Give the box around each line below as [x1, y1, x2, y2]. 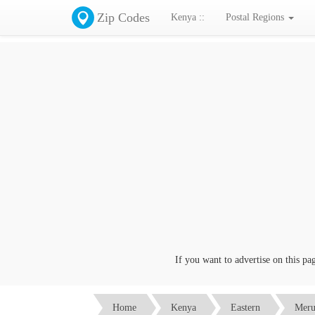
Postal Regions [226, 12, 287, 22]
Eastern [231, 302, 260, 313]
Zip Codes [97, 11, 150, 25]
